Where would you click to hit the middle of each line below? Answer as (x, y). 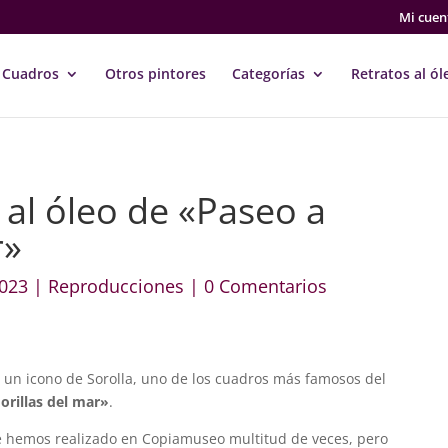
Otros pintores (155, 73)
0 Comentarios (266, 285)
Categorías (268, 73)
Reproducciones (116, 285)
